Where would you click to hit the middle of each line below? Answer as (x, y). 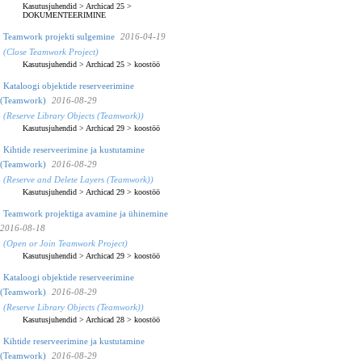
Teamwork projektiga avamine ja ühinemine (86, 213)
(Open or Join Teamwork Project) (65, 243)
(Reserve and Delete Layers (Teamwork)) (78, 179)
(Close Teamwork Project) (51, 51)
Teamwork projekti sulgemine (59, 36)
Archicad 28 (105, 319)
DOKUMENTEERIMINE (64, 15)
